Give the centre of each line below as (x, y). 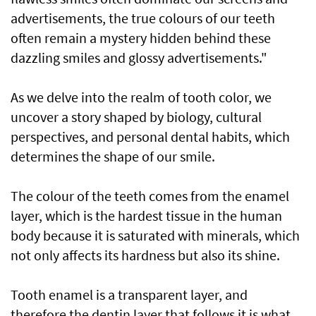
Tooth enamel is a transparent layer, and (129, 295)
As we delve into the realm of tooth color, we (141, 97)
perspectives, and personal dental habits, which (150, 137)
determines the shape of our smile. (113, 157)
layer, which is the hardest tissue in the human (146, 216)
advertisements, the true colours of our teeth (143, 18)
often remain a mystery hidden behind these (141, 38)
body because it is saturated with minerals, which (155, 236)
